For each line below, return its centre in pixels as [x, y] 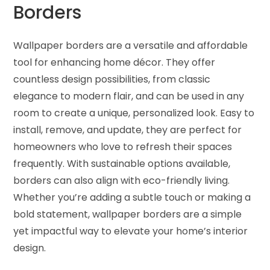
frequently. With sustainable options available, [122, 164]
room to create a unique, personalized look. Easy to [134, 113]
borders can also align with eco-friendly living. [122, 181]
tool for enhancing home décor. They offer [115, 63]
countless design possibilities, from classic [112, 80]
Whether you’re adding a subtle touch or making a [132, 198]
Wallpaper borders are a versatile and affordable [131, 46]
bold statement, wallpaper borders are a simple [128, 215]
